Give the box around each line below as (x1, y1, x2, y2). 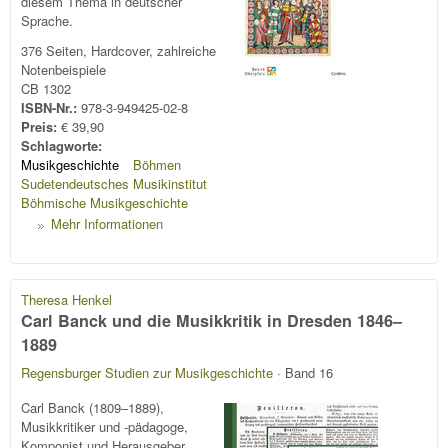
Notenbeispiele (21, 59, 106, 79)
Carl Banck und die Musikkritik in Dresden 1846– (21, 308, 402, 332)
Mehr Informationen (51, 214, 163, 234)
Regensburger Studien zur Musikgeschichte (21, 363, 273, 383)
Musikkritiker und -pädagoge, (21, 416, 188, 436)
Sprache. (21, 11, 73, 31)
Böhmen (132, 154, 181, 174)
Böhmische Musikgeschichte (21, 192, 188, 212)
